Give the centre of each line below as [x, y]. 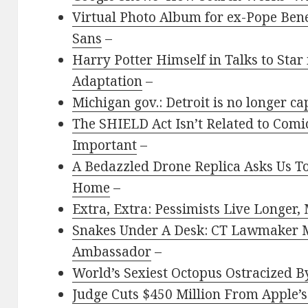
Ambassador [112, 252]
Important [105, 145]
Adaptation [108, 81]
